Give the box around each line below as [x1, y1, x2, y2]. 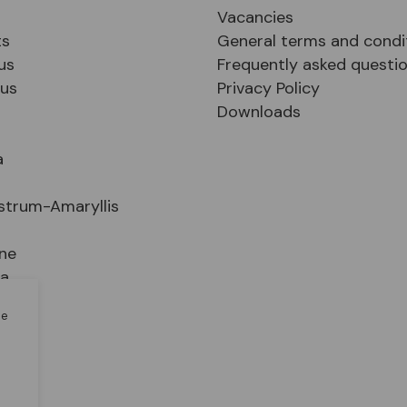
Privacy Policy [217, 76, 320, 99]
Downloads [217, 100, 301, 123]
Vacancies [217, 5, 293, 28]
